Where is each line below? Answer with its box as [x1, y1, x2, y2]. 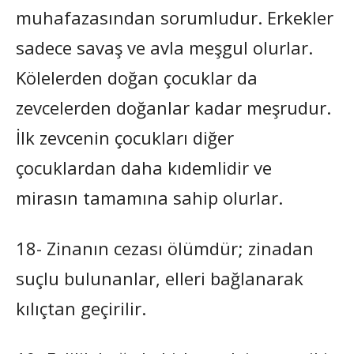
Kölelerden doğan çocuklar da [16, 65, 258, 89]
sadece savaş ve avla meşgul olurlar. [16, 35, 313, 59]
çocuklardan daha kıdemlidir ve [16, 155, 272, 179]
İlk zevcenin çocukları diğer [16, 125, 234, 149]
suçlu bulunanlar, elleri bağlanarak [16, 265, 303, 290]
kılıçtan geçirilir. [16, 296, 146, 320]
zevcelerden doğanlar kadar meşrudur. [16, 95, 331, 119]
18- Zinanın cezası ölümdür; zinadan [16, 235, 314, 260]
